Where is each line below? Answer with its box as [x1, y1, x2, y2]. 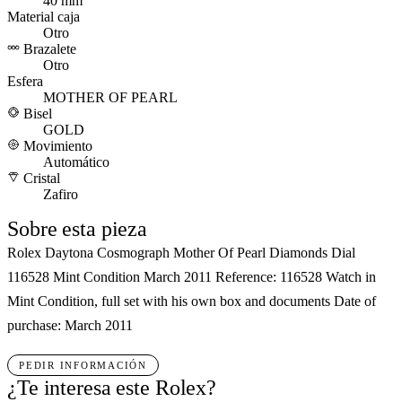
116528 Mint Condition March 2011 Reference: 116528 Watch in [7, 269, 376, 284]
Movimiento [23, 138, 92, 153]
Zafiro [43, 187, 78, 202]
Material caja [7, 9, 80, 24]
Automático [43, 154, 109, 170]
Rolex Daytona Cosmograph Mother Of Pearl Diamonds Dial [7, 245, 355, 260]
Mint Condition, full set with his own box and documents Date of [7, 293, 376, 309]
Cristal [23, 170, 60, 186]
